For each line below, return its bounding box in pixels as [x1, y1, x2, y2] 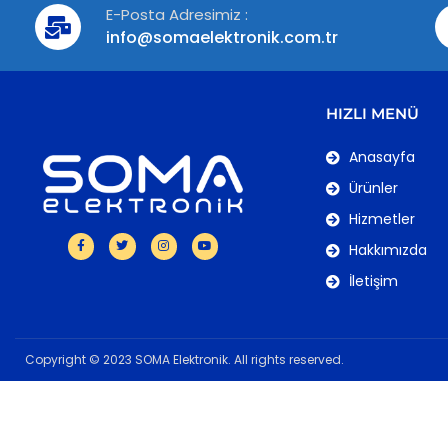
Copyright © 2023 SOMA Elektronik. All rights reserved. [25, 351, 344, 369]
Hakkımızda [348, 240, 427, 261]
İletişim [348, 271, 398, 292]
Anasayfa [348, 147, 415, 168]
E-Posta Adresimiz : [105, 4, 248, 26]
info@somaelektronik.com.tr [105, 26, 338, 50]
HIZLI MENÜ [326, 104, 420, 124]
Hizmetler [348, 209, 415, 230]
